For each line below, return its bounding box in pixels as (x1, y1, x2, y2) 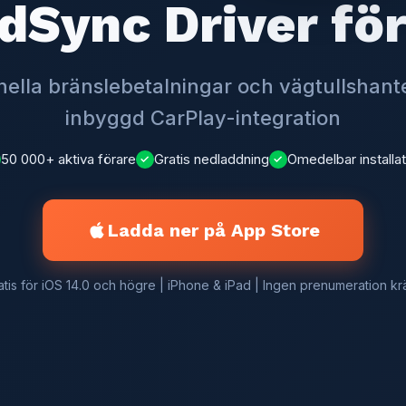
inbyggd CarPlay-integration (65, 105, 341, 130)
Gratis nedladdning (153, 150, 269, 168)
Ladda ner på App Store (108, 218, 320, 241)
